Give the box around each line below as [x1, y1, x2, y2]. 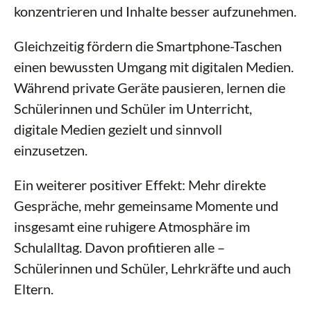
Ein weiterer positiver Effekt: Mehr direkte [14, 176, 266, 193]
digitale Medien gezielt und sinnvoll [14, 121, 222, 137]
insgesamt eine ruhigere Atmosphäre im [14, 218, 250, 235]
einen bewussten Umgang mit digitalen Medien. [14, 58, 294, 75]
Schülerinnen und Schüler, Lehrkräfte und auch [14, 260, 291, 276]
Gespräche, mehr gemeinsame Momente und [14, 197, 278, 214]
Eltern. [14, 280, 53, 297]
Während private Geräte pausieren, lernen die [14, 79, 285, 96]
